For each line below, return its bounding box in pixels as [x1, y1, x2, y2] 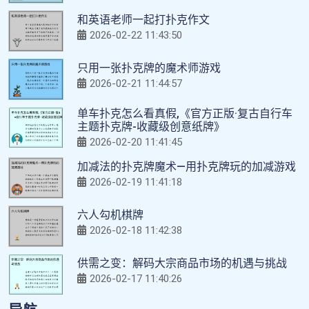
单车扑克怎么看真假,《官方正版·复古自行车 [77, 106, 292, 120]
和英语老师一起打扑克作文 [77, 12, 210, 26]
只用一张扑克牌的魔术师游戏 [77, 61, 221, 74]
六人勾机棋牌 [77, 208, 143, 221]
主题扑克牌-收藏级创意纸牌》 [77, 119, 225, 133]
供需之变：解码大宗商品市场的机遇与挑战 [77, 256, 287, 270]
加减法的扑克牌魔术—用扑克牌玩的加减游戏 [77, 159, 296, 173]
